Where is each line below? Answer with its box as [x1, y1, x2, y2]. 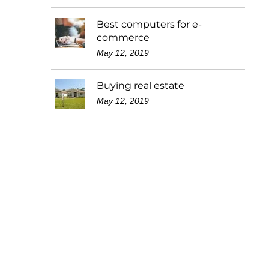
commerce [97, 31, 150, 43]
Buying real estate [97, 80, 185, 92]
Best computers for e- [97, 18, 202, 30]
